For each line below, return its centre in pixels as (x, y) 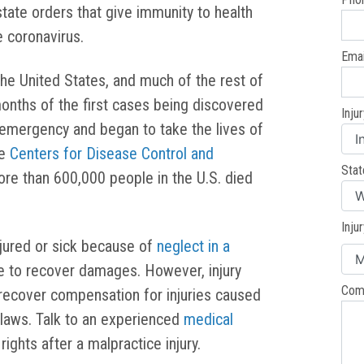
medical (208, 320)
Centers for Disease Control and (112, 154)
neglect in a (193, 247)
